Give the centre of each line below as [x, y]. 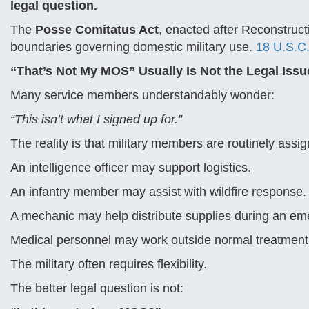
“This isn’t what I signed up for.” [96, 119]
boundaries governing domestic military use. [133, 47]
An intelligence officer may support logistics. [131, 168]
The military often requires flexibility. [109, 264]
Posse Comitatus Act [97, 30]
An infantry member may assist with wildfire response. [158, 192]
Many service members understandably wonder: [142, 95]
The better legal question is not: [97, 288]
